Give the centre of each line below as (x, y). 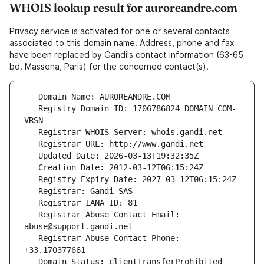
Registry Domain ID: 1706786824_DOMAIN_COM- (31, 109)
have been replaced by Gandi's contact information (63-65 (126, 55)
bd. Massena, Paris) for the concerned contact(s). (109, 67)
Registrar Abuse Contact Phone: (31, 238)
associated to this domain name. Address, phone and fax (122, 43)
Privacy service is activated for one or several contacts (120, 31)
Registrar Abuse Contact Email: (31, 215)
